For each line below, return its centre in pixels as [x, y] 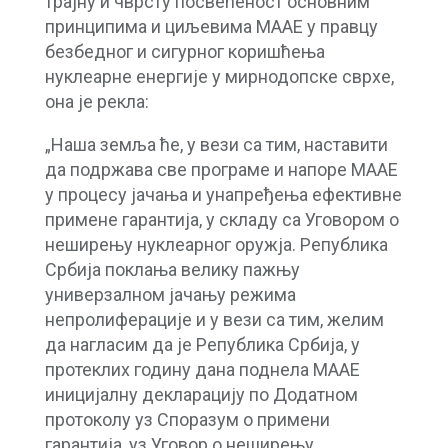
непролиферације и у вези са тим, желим [214, 319]
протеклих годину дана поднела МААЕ [202, 369]
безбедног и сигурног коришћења [184, 51]
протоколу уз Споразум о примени [187, 419]
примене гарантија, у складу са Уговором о [221, 219]
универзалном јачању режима [170, 294]
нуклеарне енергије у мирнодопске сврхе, [219, 76]
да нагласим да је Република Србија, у [202, 344]
